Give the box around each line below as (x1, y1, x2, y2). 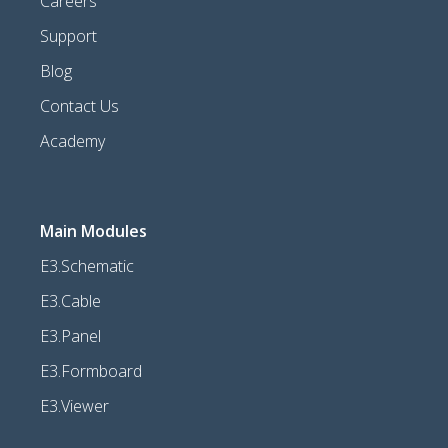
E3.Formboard (40, 359, 142, 382)
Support (40, 24, 97, 47)
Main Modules (40, 219, 147, 242)
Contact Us (40, 94, 119, 117)
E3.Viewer (40, 394, 109, 417)
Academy (40, 129, 105, 152)
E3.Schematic (40, 254, 134, 277)
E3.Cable (40, 289, 101, 312)
